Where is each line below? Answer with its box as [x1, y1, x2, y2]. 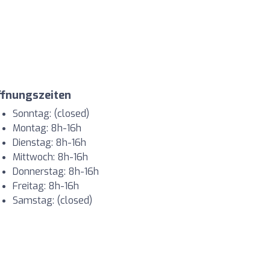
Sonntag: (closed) [13, 107, 89, 121]
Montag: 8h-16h [13, 122, 81, 135]
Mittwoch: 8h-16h [13, 151, 88, 164]
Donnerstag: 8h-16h [13, 165, 99, 178]
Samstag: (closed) [13, 194, 92, 207]
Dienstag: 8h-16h [13, 136, 86, 149]
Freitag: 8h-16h [13, 180, 79, 193]
